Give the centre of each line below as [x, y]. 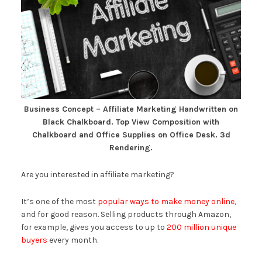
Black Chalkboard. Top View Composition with [131, 122]
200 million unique [201, 227]
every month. [73, 240]
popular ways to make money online [166, 201]
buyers [34, 240]
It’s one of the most [59, 201]
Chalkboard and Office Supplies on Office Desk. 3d [131, 135]
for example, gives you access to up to [94, 227]
